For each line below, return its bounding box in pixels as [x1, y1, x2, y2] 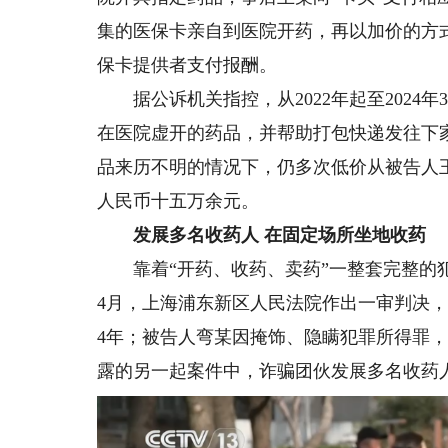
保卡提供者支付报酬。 [97, 55, 278, 76]
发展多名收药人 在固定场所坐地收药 [133, 225, 427, 246]
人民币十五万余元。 [97, 191, 260, 212]
